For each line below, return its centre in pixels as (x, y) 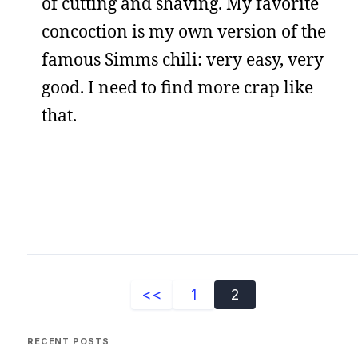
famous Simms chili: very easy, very (183, 59)
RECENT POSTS (68, 341)
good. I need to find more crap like (177, 87)
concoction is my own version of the (184, 31)
